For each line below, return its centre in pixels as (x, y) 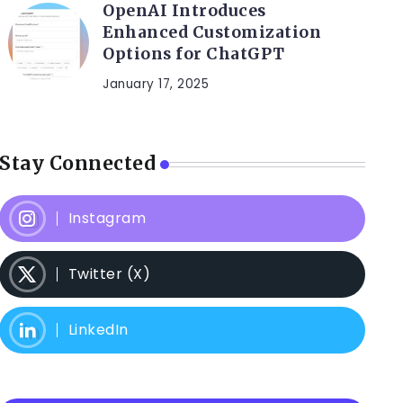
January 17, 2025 (156, 85)
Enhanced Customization (212, 33)
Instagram (107, 219)
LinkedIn (98, 330)
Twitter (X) (109, 274)
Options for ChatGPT (194, 54)
